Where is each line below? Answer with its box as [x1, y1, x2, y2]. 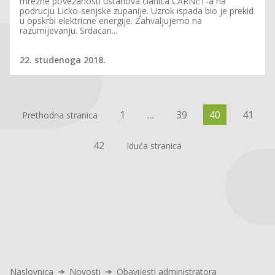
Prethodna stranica [21, 109, 98, 121]
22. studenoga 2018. [20, 54, 108, 66]
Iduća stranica [126, 139, 182, 152]
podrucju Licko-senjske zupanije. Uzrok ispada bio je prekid [20, 5, 254, 17]
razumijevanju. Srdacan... [20, 25, 117, 36]
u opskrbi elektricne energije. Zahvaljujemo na [20, 15, 202, 26]
